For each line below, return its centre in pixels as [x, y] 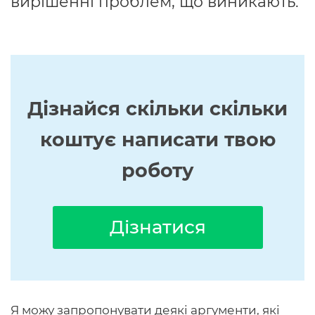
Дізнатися [157, 227]
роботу [157, 171]
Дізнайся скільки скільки [157, 109]
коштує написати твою [157, 140]
